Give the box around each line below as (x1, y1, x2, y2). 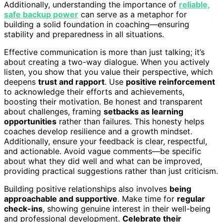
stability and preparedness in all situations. (4, 29, 164, 39)
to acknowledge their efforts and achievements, (4, 86, 184, 97)
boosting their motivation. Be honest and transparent (4, 96, 203, 107)
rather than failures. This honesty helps (56, 116, 204, 126)
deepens (4, 76, 38, 87)
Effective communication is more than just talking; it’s (4, 47, 205, 57)
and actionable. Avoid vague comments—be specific (4, 146, 201, 156)
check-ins (4, 203, 43, 214)
